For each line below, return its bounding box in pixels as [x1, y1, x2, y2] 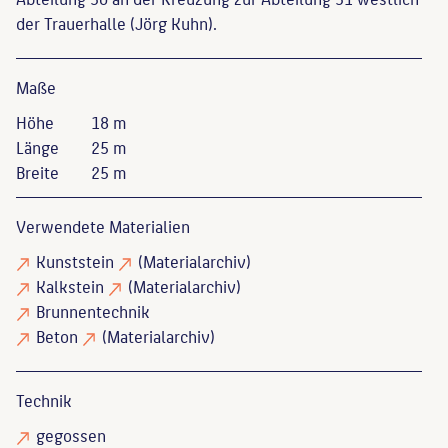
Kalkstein [36, 272, 104, 299]
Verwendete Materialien [16, 212, 190, 239]
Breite [16, 158, 59, 185]
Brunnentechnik [36, 297, 150, 324]
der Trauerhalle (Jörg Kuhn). [16, 9, 217, 36]
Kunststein [36, 247, 114, 274]
